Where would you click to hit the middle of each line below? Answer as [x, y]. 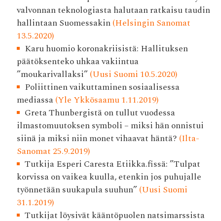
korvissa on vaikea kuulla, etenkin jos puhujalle [109, 177]
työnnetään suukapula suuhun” [77, 190]
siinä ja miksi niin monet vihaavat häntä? [97, 139]
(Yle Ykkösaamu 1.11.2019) [106, 100]
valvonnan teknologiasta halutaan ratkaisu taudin [113, 10]
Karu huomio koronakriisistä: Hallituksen [107, 49]
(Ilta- [188, 139]
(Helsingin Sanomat [150, 23]
